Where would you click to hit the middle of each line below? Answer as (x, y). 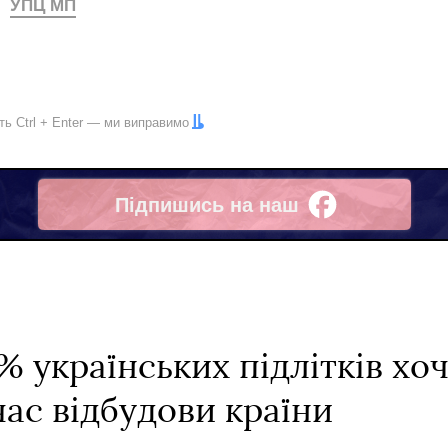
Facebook (160, 217)
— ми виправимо (136, 122)
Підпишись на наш (206, 204)
